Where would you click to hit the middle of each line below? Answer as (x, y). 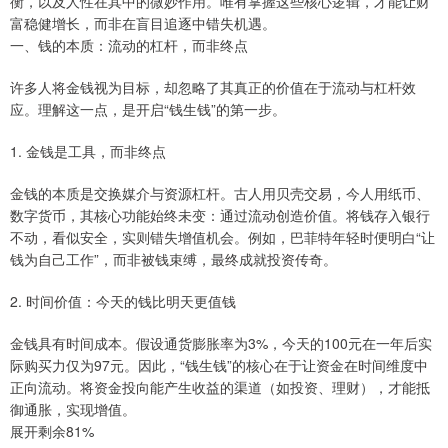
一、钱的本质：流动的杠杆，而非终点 (129, 45)
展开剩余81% (52, 431)
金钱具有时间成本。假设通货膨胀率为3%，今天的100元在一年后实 (221, 343)
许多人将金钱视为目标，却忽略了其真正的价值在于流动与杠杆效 (213, 87)
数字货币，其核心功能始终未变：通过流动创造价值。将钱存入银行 (220, 215)
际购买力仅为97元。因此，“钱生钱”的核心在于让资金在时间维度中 (219, 365)
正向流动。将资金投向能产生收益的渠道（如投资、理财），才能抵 (220, 387)
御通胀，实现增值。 (73, 409)
